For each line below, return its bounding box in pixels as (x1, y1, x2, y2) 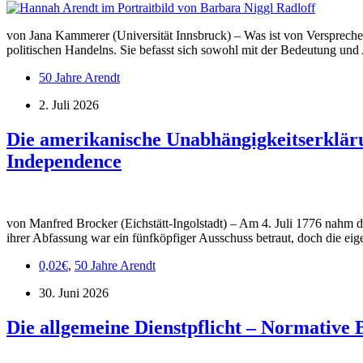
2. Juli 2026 (39, 97, 99, 112)
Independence (6, 150, 122, 172)
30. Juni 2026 (39, 285, 109, 300)
